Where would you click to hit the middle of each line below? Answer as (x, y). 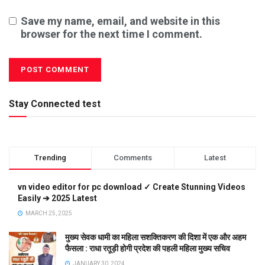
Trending (51, 157)
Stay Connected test (55, 104)
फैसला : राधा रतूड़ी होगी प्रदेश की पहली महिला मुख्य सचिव (148, 248)
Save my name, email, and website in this (120, 21)
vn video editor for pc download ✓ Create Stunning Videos (132, 187)
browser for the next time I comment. (112, 34)
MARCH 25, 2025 (48, 213)
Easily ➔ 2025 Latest (57, 198)
